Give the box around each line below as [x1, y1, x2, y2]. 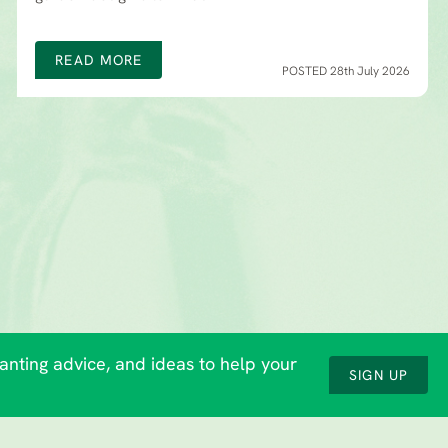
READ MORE [55, 54, 143, 70]
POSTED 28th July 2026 [281, 66, 410, 79]
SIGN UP [349, 369, 408, 385]
